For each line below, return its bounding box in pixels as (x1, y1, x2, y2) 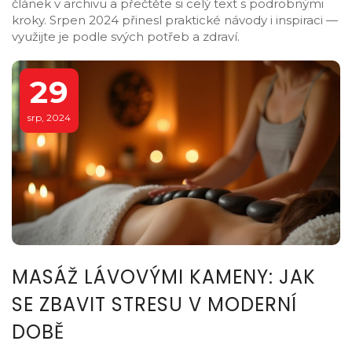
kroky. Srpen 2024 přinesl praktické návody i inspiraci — (12, 13, 338, 27)
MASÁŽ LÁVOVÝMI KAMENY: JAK (12, 264, 316, 291)
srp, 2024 (27, 111, 71, 123)
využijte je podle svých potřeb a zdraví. (12, 29, 240, 44)
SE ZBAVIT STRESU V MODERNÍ (12, 291, 297, 318)
